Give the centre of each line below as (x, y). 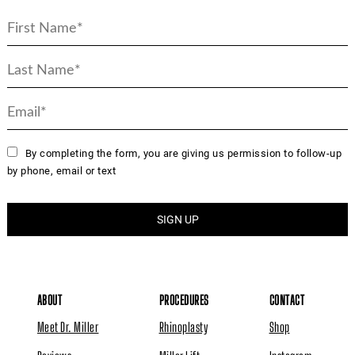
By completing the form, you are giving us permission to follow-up (183, 153)
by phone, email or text (61, 170)
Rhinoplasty (183, 326)
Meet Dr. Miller (68, 326)
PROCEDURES (184, 300)
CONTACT (287, 300)
